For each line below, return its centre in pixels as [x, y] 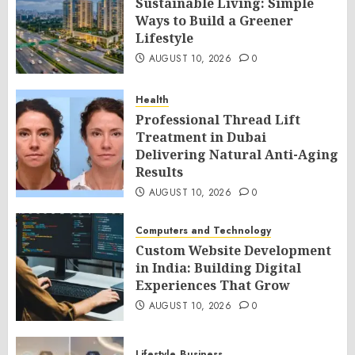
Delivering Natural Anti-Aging [237, 155]
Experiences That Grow [213, 285]
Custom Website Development [233, 250]
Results [159, 172]
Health [152, 100]
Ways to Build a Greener [214, 21]
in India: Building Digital [218, 268]
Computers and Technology [203, 231]
